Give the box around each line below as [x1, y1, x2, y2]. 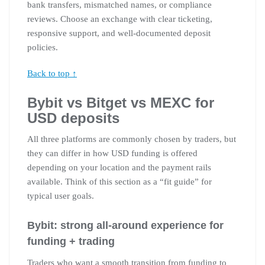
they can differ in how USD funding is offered [27, 148, 198, 158]
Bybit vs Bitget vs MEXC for [27, 94, 214, 111]
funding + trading [27, 235, 115, 247]
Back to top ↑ [27, 68, 77, 78]
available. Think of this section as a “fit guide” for [27, 176, 212, 186]
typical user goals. [27, 190, 94, 201]
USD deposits [27, 109, 119, 126]
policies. [27, 42, 58, 52]
